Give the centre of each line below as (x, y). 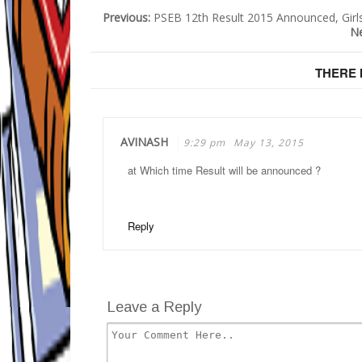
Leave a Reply (154, 307)
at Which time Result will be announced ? (224, 170)
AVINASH (144, 142)
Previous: (128, 17)
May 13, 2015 (269, 143)
